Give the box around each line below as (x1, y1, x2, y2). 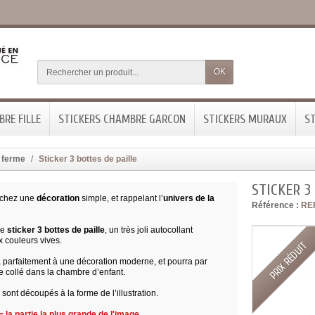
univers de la (163, 193, 215, 204)
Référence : (252, 200, 300, 211)
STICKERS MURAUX (203, 112, 287, 127)
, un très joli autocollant (105, 225, 193, 236)
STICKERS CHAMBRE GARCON (58, 112, 186, 127)
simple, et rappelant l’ (79, 193, 164, 204)
